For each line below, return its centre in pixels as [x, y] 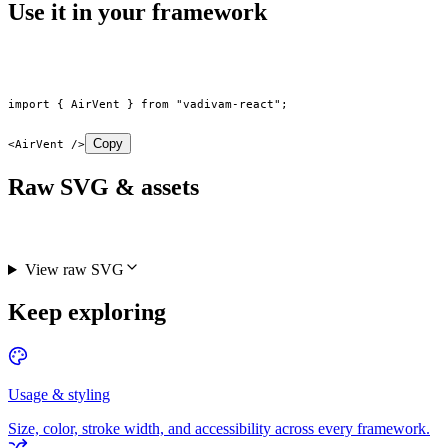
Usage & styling [59, 394]
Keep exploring [87, 311]
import [29, 104]
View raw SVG [74, 270]
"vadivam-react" [225, 104]
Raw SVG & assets [103, 187]
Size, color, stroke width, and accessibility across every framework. [219, 428]
